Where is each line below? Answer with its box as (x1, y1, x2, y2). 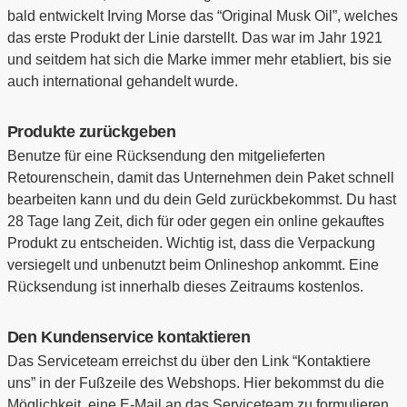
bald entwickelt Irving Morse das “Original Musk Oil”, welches (6, 8, 398, 25)
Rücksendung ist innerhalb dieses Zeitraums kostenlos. (6, 279, 363, 295)
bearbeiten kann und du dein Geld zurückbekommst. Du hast (6, 192, 396, 208)
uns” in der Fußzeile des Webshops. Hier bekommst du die (6, 375, 384, 392)
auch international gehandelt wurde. (6, 74, 238, 90)
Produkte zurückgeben (6, 123, 176, 142)
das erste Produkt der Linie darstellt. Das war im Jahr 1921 (6, 30, 382, 46)
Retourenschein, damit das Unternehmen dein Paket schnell (6, 170, 394, 186)
